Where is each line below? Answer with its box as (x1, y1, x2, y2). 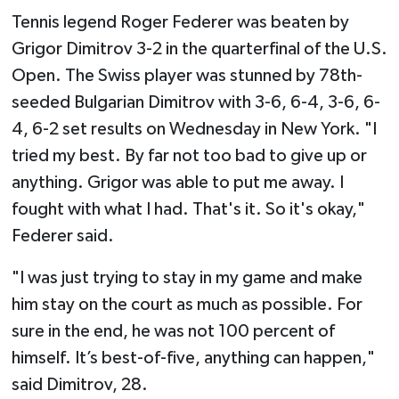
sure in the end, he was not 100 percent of (11, 322, 335, 340)
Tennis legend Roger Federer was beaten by (11, 12, 349, 31)
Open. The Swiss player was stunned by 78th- (11, 66, 362, 85)
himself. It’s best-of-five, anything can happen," (11, 348, 375, 367)
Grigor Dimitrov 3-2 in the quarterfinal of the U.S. (11, 39, 387, 58)
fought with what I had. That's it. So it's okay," (11, 199, 365, 218)
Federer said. (11, 226, 114, 245)
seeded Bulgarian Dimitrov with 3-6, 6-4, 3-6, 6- (11, 93, 380, 111)
